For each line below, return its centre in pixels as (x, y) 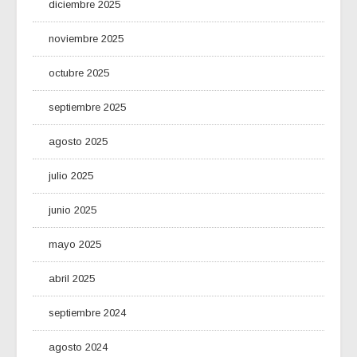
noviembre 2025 (86, 38)
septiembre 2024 (87, 312)
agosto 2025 (78, 141)
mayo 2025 (75, 244)
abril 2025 (72, 278)
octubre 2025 (79, 73)
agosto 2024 (78, 347)
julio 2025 (71, 175)
